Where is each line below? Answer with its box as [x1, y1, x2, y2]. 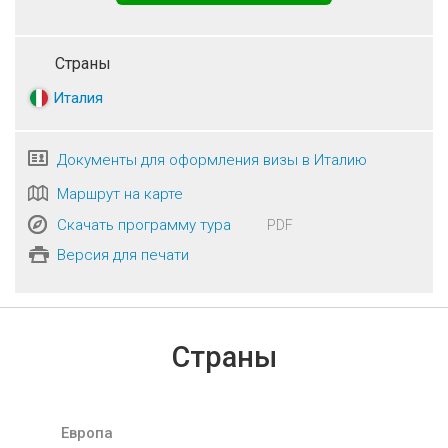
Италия [53, 88, 103, 107]
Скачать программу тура [57, 215, 231, 234]
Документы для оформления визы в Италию [57, 151, 367, 169]
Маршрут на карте [57, 185, 183, 203]
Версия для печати [57, 246, 189, 265]
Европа [61, 424, 113, 443]
